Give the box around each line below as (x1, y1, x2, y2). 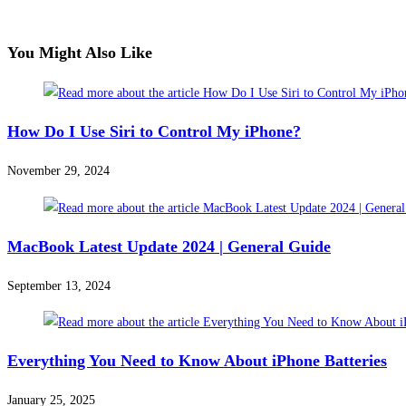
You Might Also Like (7, 43, 152, 63)
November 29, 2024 (7, 164, 110, 179)
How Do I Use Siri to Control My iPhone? (7, 122, 301, 141)
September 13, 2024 (7, 278, 111, 293)
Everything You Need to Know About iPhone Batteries (7, 351, 387, 370)
